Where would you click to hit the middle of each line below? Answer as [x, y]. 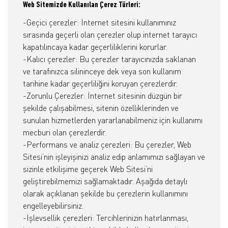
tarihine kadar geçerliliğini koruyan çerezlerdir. [100, 83]
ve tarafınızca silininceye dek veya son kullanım [102, 71]
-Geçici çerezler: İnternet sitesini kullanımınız [99, 22]
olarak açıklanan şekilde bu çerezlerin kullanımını [105, 193]
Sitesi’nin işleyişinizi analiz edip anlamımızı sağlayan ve [114, 157]
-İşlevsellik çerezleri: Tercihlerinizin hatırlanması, [106, 218]
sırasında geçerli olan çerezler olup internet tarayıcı [110, 35]
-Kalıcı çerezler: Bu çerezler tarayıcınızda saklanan [109, 59]
